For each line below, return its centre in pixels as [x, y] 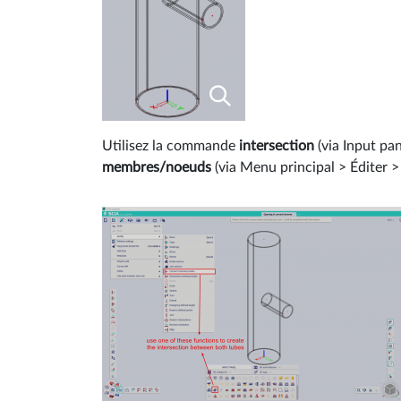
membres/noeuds [157, 167]
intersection [278, 145]
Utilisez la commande [171, 145]
